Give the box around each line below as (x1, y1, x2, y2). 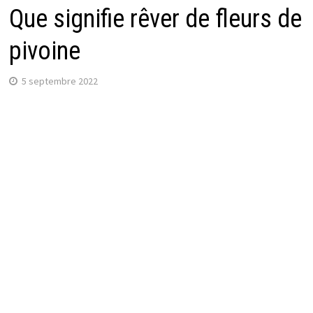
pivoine (8, 36, 80, 66)
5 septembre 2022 (21, 74, 98, 87)
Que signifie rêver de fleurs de (8, 3, 302, 34)
